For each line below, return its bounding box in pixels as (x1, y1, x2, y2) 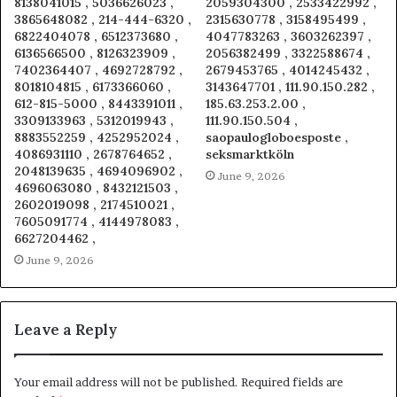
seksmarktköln (206, 145, 294, 162)
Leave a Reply (14, 319, 117, 339)
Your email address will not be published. (14, 374, 238, 389)
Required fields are (241, 374, 343, 389)
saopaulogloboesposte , (206, 128, 348, 145)
